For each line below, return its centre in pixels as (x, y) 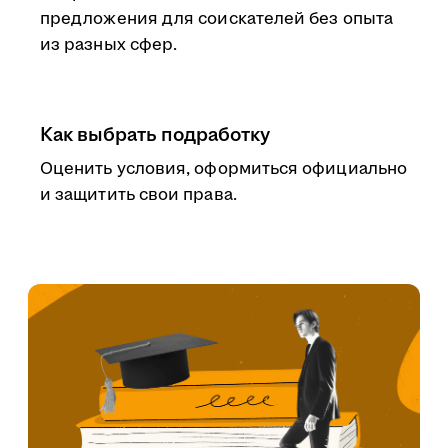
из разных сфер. (109, 45)
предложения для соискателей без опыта (216, 19)
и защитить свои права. (138, 195)
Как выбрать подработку (155, 135)
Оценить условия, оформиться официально (224, 169)
